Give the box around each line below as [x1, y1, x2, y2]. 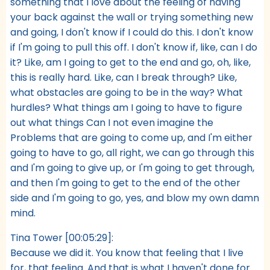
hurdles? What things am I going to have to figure [10, 100, 242, 115]
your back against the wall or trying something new [10, 10, 253, 24]
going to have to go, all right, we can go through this [10, 145, 254, 160]
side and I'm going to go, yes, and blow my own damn [10, 190, 259, 205]
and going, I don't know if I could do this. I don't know [10, 25, 253, 39]
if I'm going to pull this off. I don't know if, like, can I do [10, 40, 257, 54]
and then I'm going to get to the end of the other [10, 175, 240, 190]
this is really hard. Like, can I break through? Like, [10, 70, 237, 84]
